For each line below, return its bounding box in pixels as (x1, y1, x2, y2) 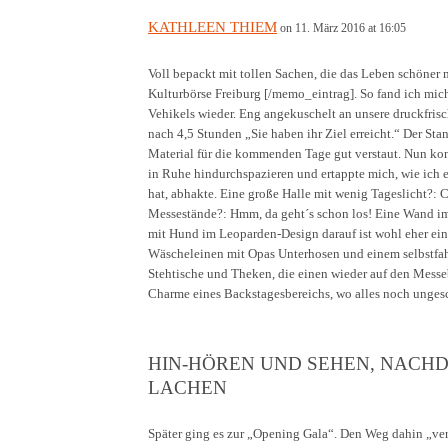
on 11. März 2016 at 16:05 (280, 20, 406, 35)
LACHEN (148, 376, 227, 398)
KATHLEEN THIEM (148, 18, 277, 35)
